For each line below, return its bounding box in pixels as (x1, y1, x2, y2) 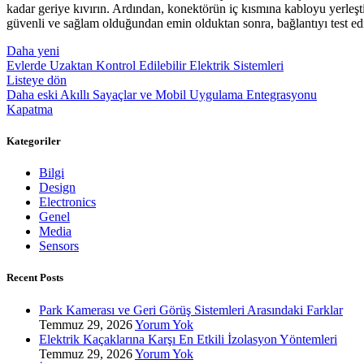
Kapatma (6, 102, 53, 116)
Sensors (39, 239, 79, 253)
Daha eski (6, 87, 58, 102)
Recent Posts (6, 271, 63, 284)
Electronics (39, 195, 96, 210)
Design (39, 180, 76, 195)
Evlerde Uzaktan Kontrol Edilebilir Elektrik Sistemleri (6, 58, 284, 72)
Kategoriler (6, 135, 61, 148)
